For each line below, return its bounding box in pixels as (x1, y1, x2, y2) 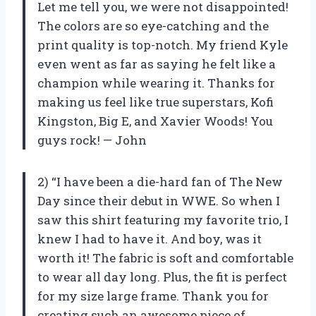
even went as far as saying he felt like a (37, 56, 276, 73)
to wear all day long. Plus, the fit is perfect (37, 269, 287, 286)
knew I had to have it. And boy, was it (37, 231, 262, 248)
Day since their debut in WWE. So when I (37, 193, 280, 209)
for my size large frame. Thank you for (37, 288, 269, 305)
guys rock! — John (37, 132, 147, 149)
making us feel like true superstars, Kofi (37, 94, 274, 111)
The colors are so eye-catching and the (37, 18, 269, 35)
